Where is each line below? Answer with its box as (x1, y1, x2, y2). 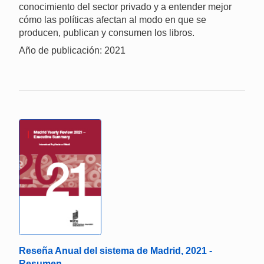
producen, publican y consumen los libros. (19, 28, 194, 38)
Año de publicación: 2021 (19, 45, 126, 56)
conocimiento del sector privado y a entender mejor (19, 2, 232, 12)
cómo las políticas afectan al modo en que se (19, 15, 206, 25)
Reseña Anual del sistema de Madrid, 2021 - (19, 246, 212, 256)
